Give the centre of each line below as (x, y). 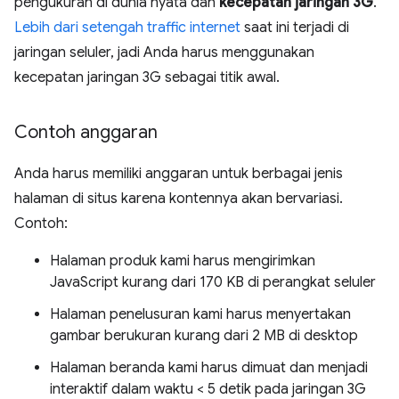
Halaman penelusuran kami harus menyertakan (200, 315)
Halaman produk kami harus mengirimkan (183, 261)
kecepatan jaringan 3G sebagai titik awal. (147, 78)
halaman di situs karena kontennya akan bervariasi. (179, 199)
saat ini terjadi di (295, 28)
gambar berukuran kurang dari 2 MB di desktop (204, 336)
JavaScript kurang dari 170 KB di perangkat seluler (213, 283)
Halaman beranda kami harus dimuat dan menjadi (209, 368)
